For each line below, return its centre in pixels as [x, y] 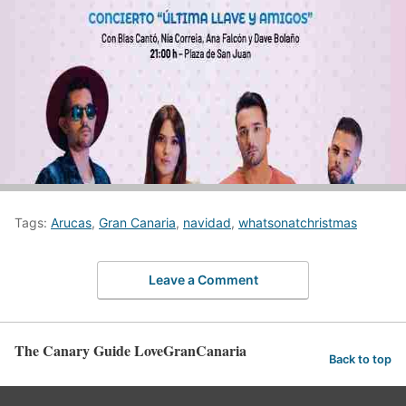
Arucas [71, 223]
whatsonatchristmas [298, 223]
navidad [207, 223]
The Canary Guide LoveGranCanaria [130, 350]
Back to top [360, 360]
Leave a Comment [203, 279]
